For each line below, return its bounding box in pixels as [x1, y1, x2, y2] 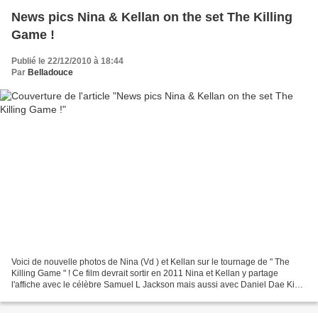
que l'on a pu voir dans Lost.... [11, 291, 126, 302]
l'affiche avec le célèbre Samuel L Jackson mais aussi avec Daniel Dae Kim [11, 280, 302, 290]
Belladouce [28, 67, 73, 77]
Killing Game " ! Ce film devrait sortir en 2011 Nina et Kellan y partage [11, 268, 278, 279]
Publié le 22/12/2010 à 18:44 [11, 55, 124, 66]
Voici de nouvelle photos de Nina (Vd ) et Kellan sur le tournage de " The [11, 257, 290, 268]
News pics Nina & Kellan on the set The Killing [11, 9, 292, 24]
